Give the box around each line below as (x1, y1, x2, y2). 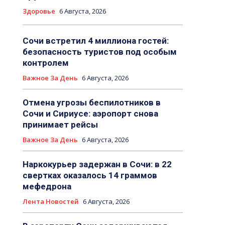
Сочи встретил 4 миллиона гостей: (22, 36, 169, 46)
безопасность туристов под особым (22, 47, 177, 57)
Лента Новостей (22, 197, 79, 206)
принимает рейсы (22, 120, 98, 130)
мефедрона (22, 181, 71, 192)
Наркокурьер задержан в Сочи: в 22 (22, 159, 172, 170)
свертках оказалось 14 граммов (22, 170, 157, 181)
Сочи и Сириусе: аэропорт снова (22, 108, 158, 119)
